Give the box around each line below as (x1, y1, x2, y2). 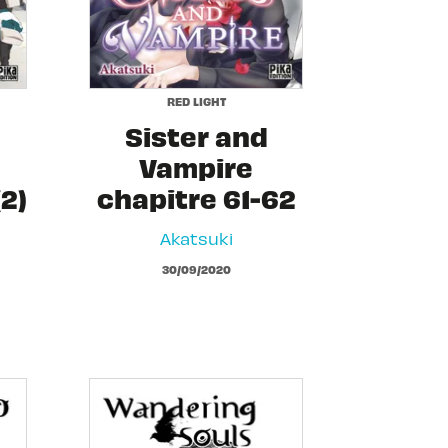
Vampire (139, 149, 253, 183)
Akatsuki (159, 227, 233, 248)
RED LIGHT (166, 94, 226, 109)
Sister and (124, 118, 268, 152)
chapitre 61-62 (96, 180, 296, 214)
